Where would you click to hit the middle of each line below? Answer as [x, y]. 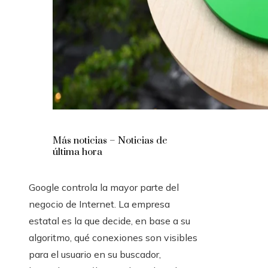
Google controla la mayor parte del [104, 188]
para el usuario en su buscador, [95, 255]
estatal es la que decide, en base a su [109, 221]
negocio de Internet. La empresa [99, 204]
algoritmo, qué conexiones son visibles [113, 238]
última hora [77, 152]
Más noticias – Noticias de [110, 141]
